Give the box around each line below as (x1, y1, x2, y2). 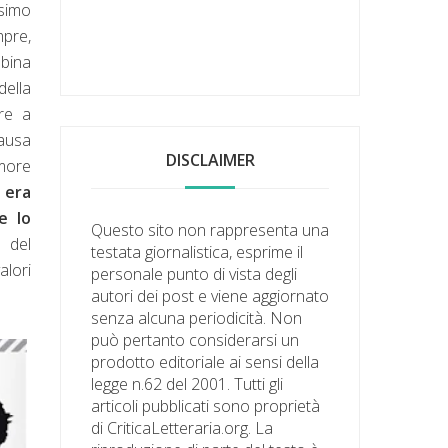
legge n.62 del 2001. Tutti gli (91, 372, 284, 395)
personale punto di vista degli (91, 262, 298, 285)
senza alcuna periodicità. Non (91, 306, 303, 329)
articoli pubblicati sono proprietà (91, 394, 321, 417)
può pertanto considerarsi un (91, 328, 300, 351)
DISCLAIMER (165, 148, 255, 171)
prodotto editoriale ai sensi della (91, 350, 320, 373)
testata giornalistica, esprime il (91, 240, 304, 263)
